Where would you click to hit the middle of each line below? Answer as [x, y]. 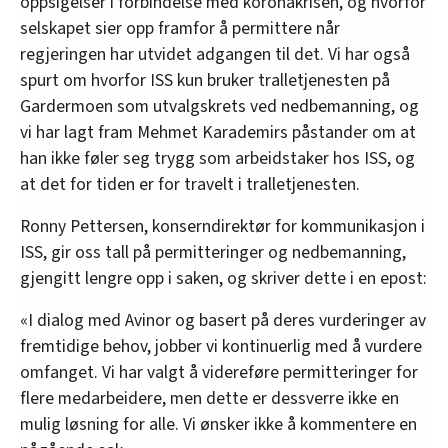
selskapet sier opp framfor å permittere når [180, 28]
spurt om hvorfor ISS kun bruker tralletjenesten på [205, 80]
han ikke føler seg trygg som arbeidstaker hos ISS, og [217, 158]
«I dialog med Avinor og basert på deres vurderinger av [223, 320]
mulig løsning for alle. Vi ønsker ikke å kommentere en [218, 424]
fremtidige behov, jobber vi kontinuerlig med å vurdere [221, 346]
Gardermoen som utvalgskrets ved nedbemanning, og [219, 106]
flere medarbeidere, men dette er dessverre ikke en [209, 398]
